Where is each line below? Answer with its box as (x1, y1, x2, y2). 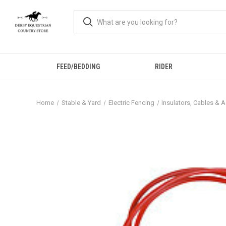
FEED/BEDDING (56, 63, 100, 71)
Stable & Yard (61, 99, 101, 106)
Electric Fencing (108, 99, 154, 106)
